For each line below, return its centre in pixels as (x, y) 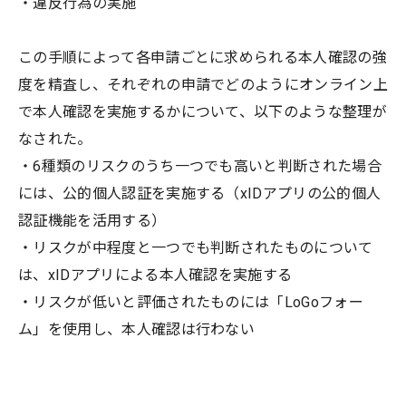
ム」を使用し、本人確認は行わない (137, 329)
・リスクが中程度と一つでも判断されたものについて (196, 247)
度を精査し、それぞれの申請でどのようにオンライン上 (203, 84)
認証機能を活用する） (92, 220)
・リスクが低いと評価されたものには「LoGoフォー (191, 302)
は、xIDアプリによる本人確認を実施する (155, 275)
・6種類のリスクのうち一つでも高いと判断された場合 (200, 166)
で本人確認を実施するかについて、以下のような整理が (203, 111)
